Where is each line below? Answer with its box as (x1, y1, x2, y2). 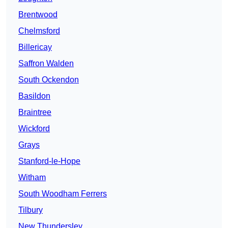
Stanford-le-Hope (18, 157, 80, 166)
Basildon (18, 92, 50, 101)
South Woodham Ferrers (18, 189, 107, 198)
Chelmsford (18, 26, 60, 36)
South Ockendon (18, 75, 79, 84)
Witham (18, 173, 46, 182)
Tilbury (18, 206, 43, 215)
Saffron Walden (18, 59, 74, 68)
